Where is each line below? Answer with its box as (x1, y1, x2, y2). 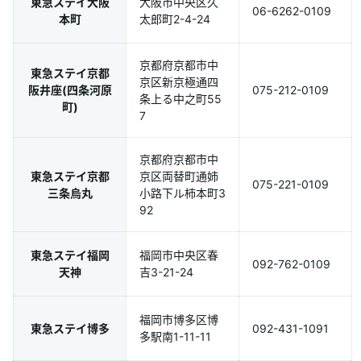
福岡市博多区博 (139, 313, 218, 326)
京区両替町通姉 (139, 169, 218, 183)
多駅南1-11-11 (139, 330, 211, 343)
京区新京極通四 (139, 75, 218, 89)
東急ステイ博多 (30, 322, 110, 335)
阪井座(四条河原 (27, 83, 112, 97)
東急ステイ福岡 (30, 248, 110, 262)
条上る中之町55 (139, 92, 222, 106)
